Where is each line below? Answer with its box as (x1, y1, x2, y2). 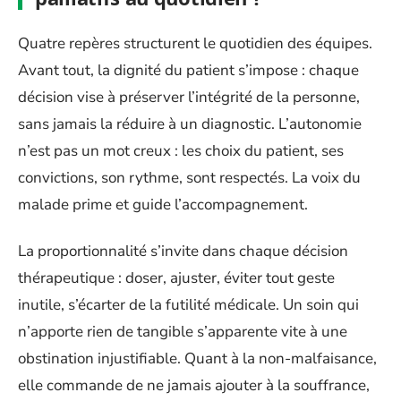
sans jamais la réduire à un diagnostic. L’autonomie (18, 113, 362, 134)
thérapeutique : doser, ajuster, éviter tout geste (18, 268, 335, 288)
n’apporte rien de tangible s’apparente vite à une (18, 321, 347, 342)
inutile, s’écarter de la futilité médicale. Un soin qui (18, 294, 359, 315)
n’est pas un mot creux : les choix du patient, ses (18, 140, 344, 161)
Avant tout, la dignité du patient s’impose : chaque (18, 59, 359, 81)
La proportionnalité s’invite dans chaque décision (18, 241, 348, 261)
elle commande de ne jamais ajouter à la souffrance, (18, 375, 370, 396)
